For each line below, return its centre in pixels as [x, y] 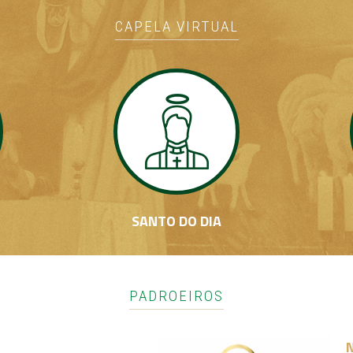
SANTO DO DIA [176, 221]
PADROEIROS [176, 296]
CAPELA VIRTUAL [176, 26]
